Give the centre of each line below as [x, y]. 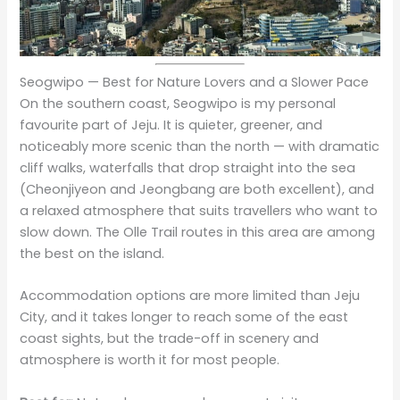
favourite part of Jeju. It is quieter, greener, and [171, 125]
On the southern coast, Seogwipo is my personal [178, 104]
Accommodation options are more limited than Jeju [190, 296]
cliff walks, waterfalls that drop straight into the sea [188, 168]
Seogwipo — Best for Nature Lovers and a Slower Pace [195, 82]
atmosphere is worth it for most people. [150, 360]
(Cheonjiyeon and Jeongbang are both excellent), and [197, 189]
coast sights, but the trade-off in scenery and [170, 339]
